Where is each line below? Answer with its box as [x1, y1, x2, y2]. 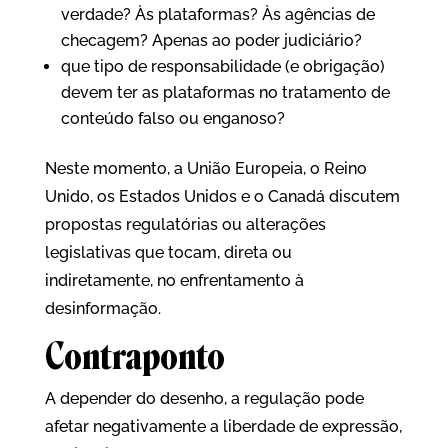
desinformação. [44, 299, 161, 318]
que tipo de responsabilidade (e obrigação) [60, 57, 385, 76]
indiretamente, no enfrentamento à [44, 271, 304, 290]
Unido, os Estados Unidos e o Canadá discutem [44, 187, 400, 206]
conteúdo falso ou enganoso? [60, 109, 285, 128]
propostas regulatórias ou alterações [44, 215, 326, 234]
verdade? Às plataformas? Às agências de [60, 5, 375, 24]
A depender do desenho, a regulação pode [44, 389, 364, 408]
